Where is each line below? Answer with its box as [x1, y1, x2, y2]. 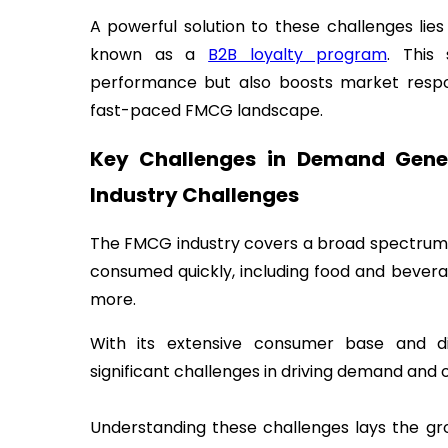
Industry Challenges [89, 181, 299, 210]
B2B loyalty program [208, 42, 387, 66]
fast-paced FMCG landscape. [89, 98, 323, 122]
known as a [89, 42, 209, 66]
